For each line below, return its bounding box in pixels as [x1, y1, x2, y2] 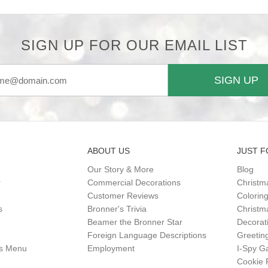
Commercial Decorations [87, 178, 181, 187]
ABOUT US [87, 146, 130, 156]
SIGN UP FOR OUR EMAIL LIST [20, 37, 248, 53]
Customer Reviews [87, 191, 159, 200]
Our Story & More [87, 165, 154, 174]
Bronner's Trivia [87, 204, 147, 214]
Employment [87, 243, 135, 253]
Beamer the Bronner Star [87, 217, 182, 227]
